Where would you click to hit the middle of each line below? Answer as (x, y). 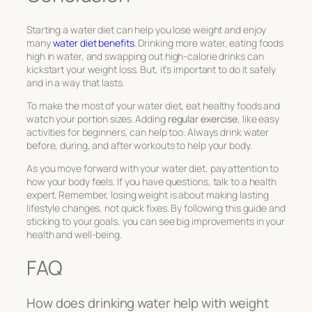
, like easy (259, 118)
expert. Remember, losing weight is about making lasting (148, 194)
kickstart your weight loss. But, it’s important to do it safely (151, 69)
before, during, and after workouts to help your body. (139, 145)
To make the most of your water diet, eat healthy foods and (154, 105)
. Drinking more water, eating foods (209, 42)
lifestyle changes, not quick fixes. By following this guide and (156, 208)
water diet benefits (93, 42)
